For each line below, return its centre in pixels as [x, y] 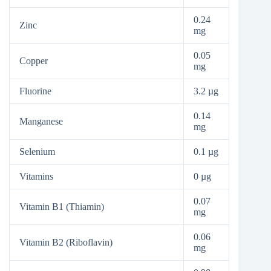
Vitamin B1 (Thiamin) [62, 207]
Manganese [41, 122]
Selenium [37, 152]
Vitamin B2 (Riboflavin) [66, 243]
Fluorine [35, 91]
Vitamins [36, 177]
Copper [34, 61]
